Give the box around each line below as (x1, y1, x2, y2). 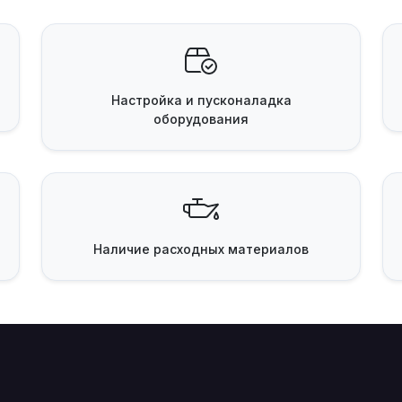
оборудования (153, 111, 249, 127)
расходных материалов (150, 241, 309, 257)
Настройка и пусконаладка (110, 92, 292, 108)
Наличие (93, 241, 150, 257)
